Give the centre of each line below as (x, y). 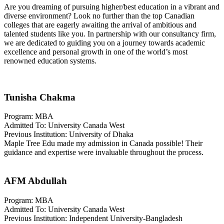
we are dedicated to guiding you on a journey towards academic (104, 42)
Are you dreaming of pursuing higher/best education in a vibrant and (112, 6)
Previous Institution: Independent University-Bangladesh (93, 218)
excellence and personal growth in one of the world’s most (96, 51)
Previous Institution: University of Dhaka (69, 134)
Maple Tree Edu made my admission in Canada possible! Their (103, 143)
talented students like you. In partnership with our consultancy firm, (110, 33)
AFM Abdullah (35, 181)
